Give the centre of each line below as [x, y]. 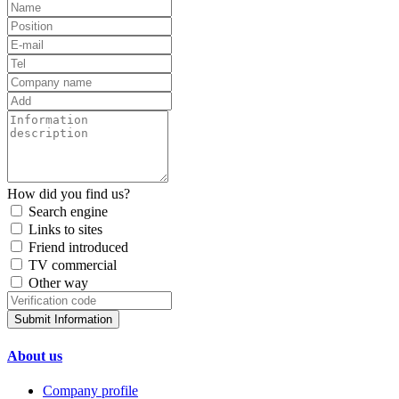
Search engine [68, 212]
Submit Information [63, 320]
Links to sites [65, 230]
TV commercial [73, 265]
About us [35, 355]
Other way [58, 283]
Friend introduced [78, 248]
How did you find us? [69, 194]
